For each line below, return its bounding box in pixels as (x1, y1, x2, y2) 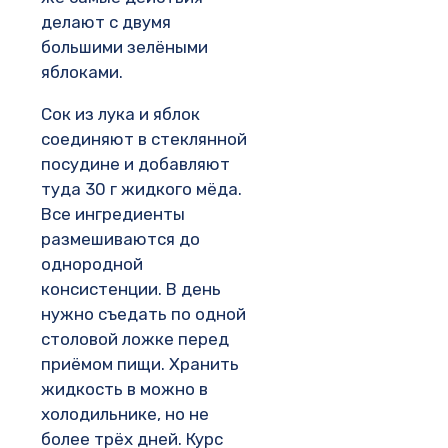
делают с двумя (41, 11, 171, 32)
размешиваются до (41, 228, 200, 249)
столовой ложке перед (41, 328, 229, 349)
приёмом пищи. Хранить (41, 353, 239, 374)
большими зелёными (41, 36, 208, 57)
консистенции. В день (41, 278, 221, 299)
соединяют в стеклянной (41, 128, 247, 149)
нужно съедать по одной (41, 303, 246, 324)
